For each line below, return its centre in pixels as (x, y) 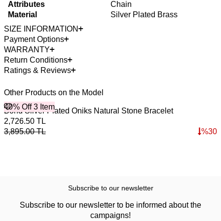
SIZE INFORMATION (41, 29)
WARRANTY (27, 49)
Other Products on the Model (54, 92)
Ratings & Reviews (37, 70)
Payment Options (34, 39)
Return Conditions (36, 60)
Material (22, 14)
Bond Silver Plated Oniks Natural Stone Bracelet (89, 110)
